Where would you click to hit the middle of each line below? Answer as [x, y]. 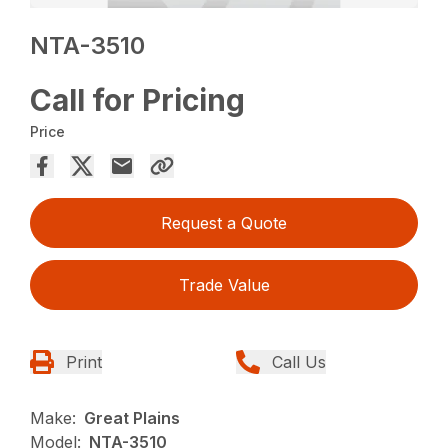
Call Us [299, 362]
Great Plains [132, 418]
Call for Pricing [138, 100]
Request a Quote [224, 223]
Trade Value [224, 285]
